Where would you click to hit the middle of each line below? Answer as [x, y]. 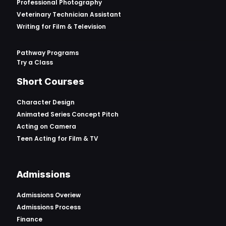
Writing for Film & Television [61, 26]
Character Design [46, 102]
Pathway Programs [48, 52]
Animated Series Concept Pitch [68, 114]
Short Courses [50, 81]
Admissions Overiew [49, 195]
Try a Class [35, 62]
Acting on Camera [46, 126]
